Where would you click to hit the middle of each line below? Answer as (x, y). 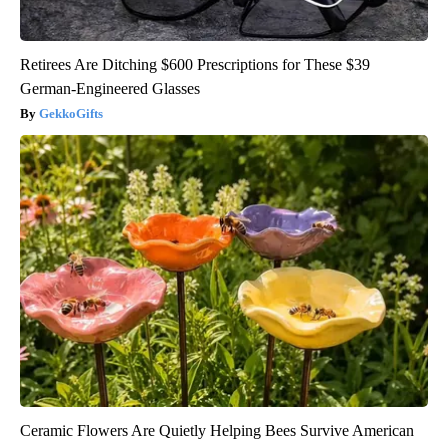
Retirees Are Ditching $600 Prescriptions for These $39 (195, 65)
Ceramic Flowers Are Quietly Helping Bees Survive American (217, 431)
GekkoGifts (71, 114)
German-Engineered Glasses (110, 89)
